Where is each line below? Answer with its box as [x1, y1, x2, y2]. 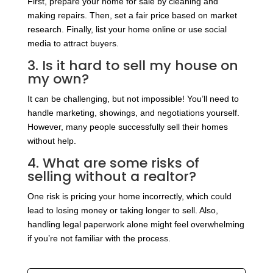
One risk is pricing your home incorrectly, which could [27, 191, 232, 202]
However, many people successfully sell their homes [27, 122, 228, 132]
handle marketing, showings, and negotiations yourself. [27, 108, 239, 118]
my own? [27, 69, 89, 89]
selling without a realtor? [27, 167, 196, 186]
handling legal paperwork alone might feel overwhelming [27, 219, 244, 230]
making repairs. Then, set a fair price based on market [27, 10, 237, 21]
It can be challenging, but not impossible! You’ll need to [27, 94, 239, 104]
